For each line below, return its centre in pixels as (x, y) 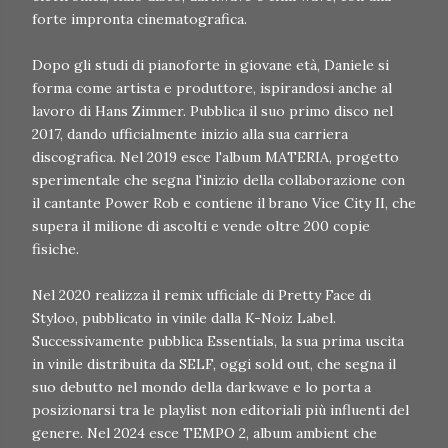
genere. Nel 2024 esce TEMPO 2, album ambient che (204, 433)
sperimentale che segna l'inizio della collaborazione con (218, 180)
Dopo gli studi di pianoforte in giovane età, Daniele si (210, 65)
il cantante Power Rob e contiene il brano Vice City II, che (224, 203)
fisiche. (55, 249)
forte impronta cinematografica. (139, 19)
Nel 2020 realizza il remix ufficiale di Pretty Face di (201, 295)
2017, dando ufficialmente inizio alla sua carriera (190, 134)
